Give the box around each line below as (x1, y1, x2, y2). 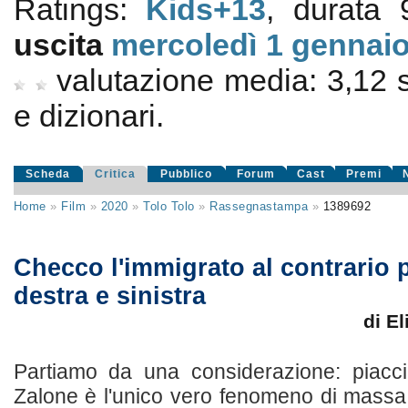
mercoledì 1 (111, 27, 283, 62)
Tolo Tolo (143, 199, 195, 213)
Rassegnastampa (209, 199, 309, 213)
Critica (94, 168, 136, 180)
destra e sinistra (13, 282, 206, 310)
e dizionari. (13, 98, 164, 133)
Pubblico (160, 168, 213, 180)
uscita (13, 27, 112, 62)
